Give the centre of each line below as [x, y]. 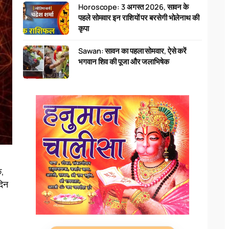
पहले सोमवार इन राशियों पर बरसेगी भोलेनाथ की [139, 18]
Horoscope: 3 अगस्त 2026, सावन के [134, 7]
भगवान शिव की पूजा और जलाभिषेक [124, 62]
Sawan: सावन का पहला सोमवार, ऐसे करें [133, 51]
